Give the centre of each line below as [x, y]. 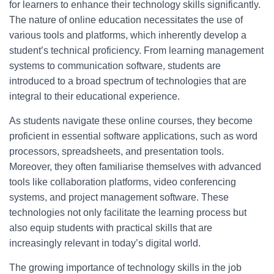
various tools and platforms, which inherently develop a [128, 35]
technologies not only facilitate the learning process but [128, 213]
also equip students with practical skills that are [111, 228]
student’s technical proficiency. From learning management [136, 51]
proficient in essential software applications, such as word [133, 136]
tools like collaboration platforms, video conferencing [123, 182]
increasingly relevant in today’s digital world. [105, 243]
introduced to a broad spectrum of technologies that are [128, 81]
